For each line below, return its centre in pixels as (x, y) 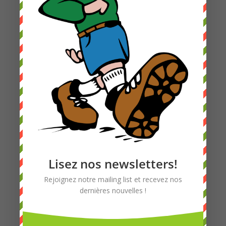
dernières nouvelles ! (113, 191)
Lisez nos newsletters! (113, 164)
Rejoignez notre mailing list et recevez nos (113, 180)
